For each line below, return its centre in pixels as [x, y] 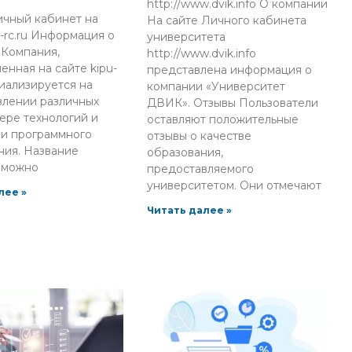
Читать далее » [190, 210]
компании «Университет [216, 86]
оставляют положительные [223, 119]
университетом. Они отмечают [235, 185]
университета [187, 37]
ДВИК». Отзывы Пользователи [233, 103]
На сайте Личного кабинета [227, 20]
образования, [185, 152]
